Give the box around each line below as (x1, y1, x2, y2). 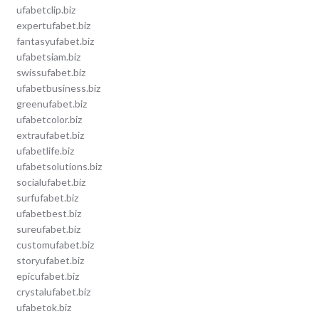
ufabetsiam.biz (16, 51, 80, 63)
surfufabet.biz (16, 192, 78, 204)
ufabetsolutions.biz (16, 160, 102, 173)
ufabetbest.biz (16, 207, 81, 220)
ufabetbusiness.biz (16, 82, 100, 95)
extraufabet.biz (16, 129, 84, 142)
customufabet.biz (16, 239, 94, 251)
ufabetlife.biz (16, 145, 74, 157)
